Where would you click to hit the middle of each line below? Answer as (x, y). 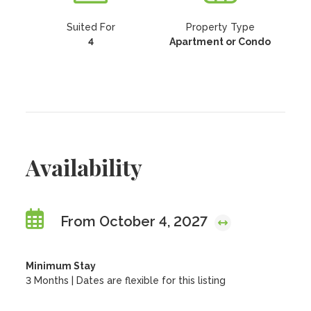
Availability (84, 167)
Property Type (220, 27)
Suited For (91, 27)
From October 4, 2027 (136, 221)
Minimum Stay (61, 266)
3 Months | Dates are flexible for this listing (126, 280)
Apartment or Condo (220, 42)
